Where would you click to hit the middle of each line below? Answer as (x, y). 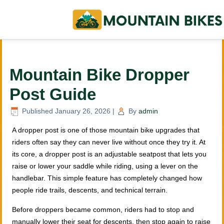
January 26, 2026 (83, 111)
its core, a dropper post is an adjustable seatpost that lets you (109, 154)
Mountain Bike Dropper (100, 75)
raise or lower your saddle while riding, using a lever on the (105, 166)
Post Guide (53, 94)
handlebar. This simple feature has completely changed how (107, 178)
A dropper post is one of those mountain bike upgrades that (106, 130)
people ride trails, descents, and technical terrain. (90, 190)
